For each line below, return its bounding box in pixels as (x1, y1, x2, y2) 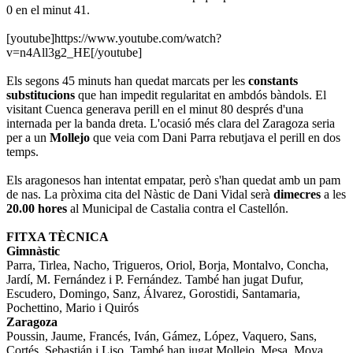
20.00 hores (6, 202, 70, 216)
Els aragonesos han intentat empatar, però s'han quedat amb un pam (6, 173, 340, 188)
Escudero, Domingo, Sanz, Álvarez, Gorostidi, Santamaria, (6, 287, 300, 301)
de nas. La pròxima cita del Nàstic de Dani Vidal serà (6, 188, 273, 202)
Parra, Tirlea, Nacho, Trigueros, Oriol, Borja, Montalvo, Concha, (6, 258, 329, 273)
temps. (6, 145, 39, 159)
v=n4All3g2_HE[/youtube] (6, 46, 142, 60)
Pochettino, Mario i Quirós (6, 301, 139, 315)
